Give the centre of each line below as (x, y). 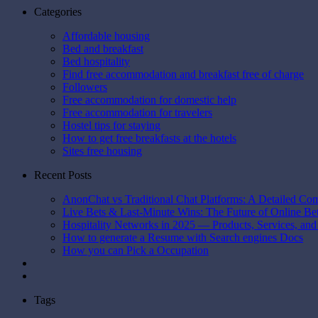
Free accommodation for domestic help (149, 99)
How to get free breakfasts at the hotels (149, 138)
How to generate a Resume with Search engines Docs (183, 237)
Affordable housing (106, 35)
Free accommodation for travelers (137, 112)
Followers (85, 87)
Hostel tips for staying (111, 125)
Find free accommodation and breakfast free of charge (183, 74)
